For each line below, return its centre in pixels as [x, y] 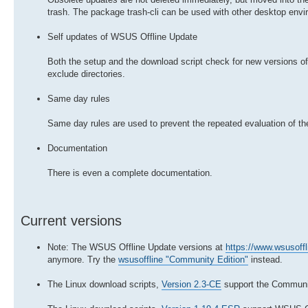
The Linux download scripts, [104, 284]
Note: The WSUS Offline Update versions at [136, 247]
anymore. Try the [83, 259]
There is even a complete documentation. [130, 173]
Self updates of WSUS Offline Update [122, 36]
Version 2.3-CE [191, 284]
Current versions [71, 220]
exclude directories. [86, 74]
